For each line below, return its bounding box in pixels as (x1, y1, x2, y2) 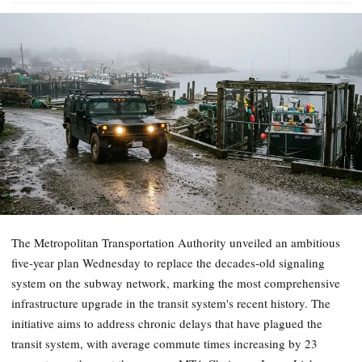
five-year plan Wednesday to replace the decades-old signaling (11, 255, 325, 271)
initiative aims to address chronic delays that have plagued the (11, 315, 322, 332)
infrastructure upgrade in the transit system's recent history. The (11, 295, 330, 312)
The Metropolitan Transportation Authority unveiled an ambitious (11, 234, 340, 251)
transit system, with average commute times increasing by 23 (11, 335, 318, 352)
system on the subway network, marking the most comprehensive (11, 275, 340, 292)
